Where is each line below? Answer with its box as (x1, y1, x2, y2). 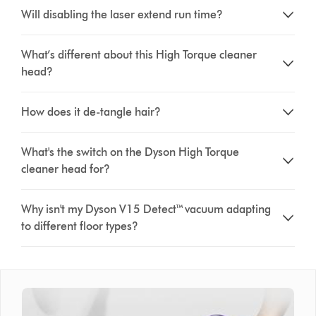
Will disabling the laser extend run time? (21, 7, 224, 21)
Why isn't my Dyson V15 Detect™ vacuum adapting (21, 202, 272, 216)
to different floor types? (21, 219, 139, 233)
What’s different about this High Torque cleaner (21, 47, 257, 61)
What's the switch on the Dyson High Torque (21, 145, 240, 159)
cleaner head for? (21, 162, 111, 176)
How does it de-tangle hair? (21, 104, 162, 119)
